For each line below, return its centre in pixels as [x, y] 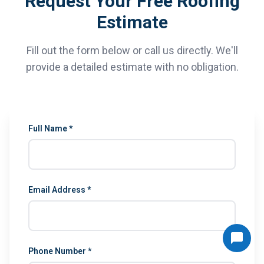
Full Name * [50, 128]
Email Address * [60, 190]
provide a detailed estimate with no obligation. [132, 67]
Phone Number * [60, 251]
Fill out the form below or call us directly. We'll [132, 50]
